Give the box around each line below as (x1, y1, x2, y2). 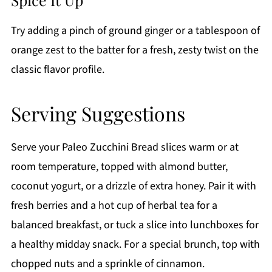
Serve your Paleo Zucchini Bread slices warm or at (10, 139, 239, 155)
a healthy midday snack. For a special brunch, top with (10, 236, 260, 252)
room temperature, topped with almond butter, (10, 158, 228, 174)
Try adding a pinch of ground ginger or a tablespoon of (10, 22, 260, 38)
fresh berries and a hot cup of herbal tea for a (10, 197, 217, 213)
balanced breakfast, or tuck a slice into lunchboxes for (10, 217, 259, 233)
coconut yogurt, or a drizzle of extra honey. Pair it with (10, 178, 256, 194)
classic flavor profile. (10, 61, 104, 77)
